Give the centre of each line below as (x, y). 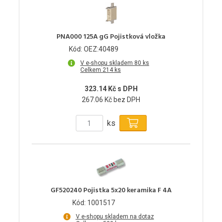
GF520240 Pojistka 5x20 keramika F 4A (111, 191)
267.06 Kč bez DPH (111, 100)
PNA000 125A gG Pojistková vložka (111, 37)
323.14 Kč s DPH (111, 89)
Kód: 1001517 (94, 203)
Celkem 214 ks (101, 70)
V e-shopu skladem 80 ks (115, 63)
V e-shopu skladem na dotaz (115, 217)
